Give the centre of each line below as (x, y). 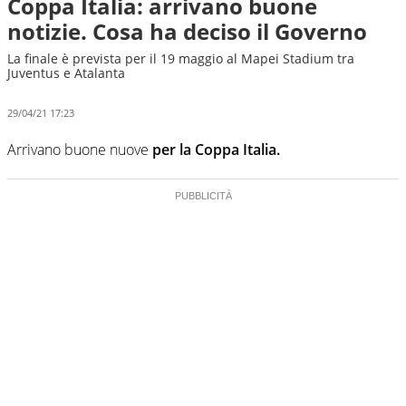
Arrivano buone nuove (80, 149)
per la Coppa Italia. (216, 149)
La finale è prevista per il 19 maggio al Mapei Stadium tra (181, 58)
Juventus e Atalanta (66, 73)
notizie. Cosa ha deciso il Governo (187, 31)
